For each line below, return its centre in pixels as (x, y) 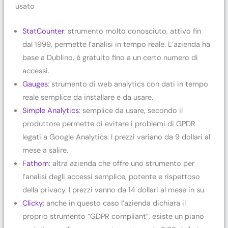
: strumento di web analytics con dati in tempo (128, 84)
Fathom (36, 163)
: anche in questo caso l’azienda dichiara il (115, 203)
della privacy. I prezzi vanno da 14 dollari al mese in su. (114, 190)
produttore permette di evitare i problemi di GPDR (109, 124)
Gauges (35, 84)
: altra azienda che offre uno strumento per (122, 163)
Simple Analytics (51, 110)
